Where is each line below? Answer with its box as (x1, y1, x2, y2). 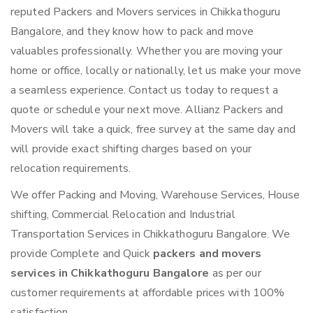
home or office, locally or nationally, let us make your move (10, 63, 302, 79)
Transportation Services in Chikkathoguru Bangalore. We (10, 226, 291, 242)
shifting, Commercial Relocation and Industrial (10, 207, 235, 223)
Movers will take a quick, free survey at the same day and (10, 122, 296, 138)
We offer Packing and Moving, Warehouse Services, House (10, 187, 300, 203)
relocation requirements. (10, 161, 131, 177)
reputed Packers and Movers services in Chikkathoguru (10, 4, 281, 20)
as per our (212, 265, 261, 282)
